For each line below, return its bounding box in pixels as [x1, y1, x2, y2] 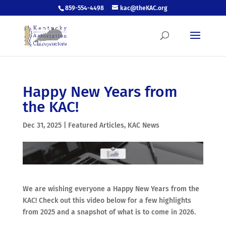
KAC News [127, 121, 159, 130]
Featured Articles [68, 121, 124, 130]
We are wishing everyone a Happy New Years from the [22, 184, 199, 193]
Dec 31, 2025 [22, 121, 62, 130]
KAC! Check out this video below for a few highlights [22, 196, 191, 205]
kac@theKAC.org [120, 5, 168, 12]
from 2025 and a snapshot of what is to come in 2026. [22, 207, 196, 216]
